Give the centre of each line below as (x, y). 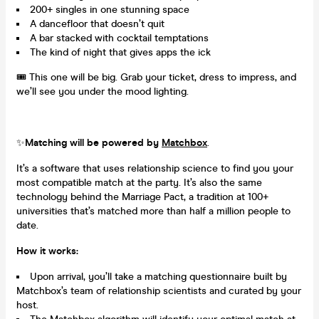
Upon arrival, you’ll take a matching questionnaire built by (158, 276)
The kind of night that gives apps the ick (120, 52)
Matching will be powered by (93, 142)
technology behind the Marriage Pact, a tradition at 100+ (142, 197)
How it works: (47, 251)
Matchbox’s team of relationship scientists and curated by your (159, 291)
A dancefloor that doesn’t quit (97, 23)
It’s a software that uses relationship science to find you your (155, 168)
